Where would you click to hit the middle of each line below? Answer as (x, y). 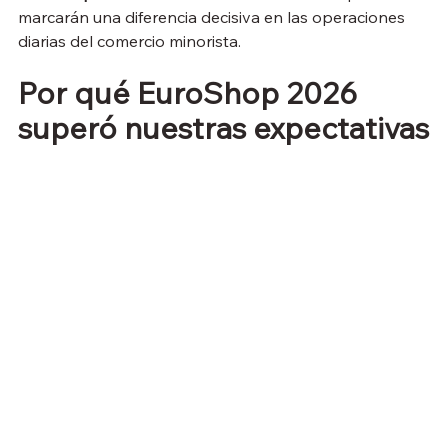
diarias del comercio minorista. (129, 41)
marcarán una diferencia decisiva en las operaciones (213, 17)
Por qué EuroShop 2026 (191, 93)
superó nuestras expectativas (223, 128)
